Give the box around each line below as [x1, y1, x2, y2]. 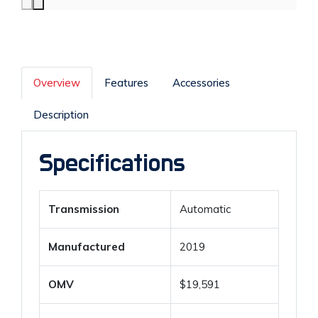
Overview [33, 76, 80, 89]
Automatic [180, 202, 231, 216]
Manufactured [48, 240, 125, 253]
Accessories [172, 76, 230, 89]
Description [33, 108, 89, 121]
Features [104, 76, 148, 89]
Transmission [48, 202, 119, 216]
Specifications [39, 150, 185, 176]
